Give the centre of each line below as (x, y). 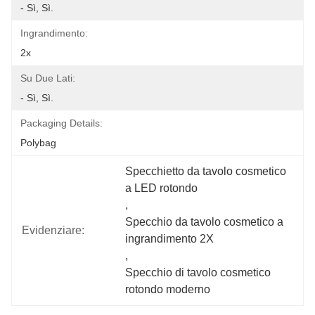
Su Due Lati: (48, 78)
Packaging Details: (62, 123)
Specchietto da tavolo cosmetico (206, 171)
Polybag (38, 143)
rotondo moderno (168, 289)
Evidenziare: (53, 230)
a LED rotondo (162, 188)
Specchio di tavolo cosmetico (198, 272)
